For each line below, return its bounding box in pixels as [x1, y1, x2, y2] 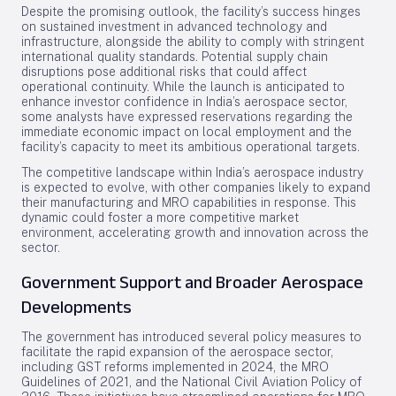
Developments [21, 297, 132, 316]
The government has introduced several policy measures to [21, 330, 362, 344]
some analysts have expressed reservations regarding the [21, 110, 353, 124]
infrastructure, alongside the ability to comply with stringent [21, 34, 364, 49]
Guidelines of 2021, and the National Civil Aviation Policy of [21, 375, 362, 389]
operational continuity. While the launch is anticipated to [21, 80, 345, 94]
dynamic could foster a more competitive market [21, 210, 299, 225]
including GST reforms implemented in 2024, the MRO [21, 360, 329, 374]
